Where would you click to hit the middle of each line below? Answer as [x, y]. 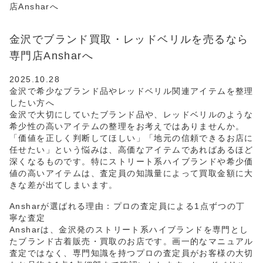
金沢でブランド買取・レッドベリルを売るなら [129, 40]
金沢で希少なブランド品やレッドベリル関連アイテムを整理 [131, 91]
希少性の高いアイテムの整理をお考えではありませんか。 [127, 127]
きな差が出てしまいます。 [64, 185]
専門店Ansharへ [51, 56]
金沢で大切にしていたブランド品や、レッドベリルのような [131, 115]
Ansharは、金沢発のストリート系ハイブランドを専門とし [129, 230]
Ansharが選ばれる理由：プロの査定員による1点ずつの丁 [127, 206]
